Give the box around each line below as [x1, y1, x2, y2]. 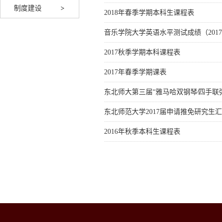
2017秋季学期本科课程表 [104, 49, 180, 56]
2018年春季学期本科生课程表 [104, 9, 194, 16]
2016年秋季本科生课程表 [104, 128, 180, 135]
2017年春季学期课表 [104, 68, 166, 76]
